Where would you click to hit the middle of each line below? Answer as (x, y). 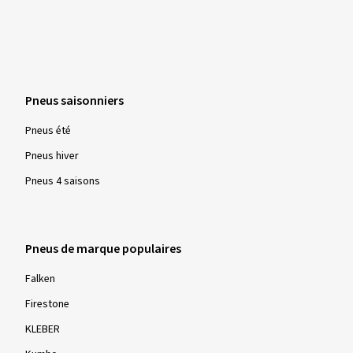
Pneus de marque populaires (103, 249)
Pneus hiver (52, 156)
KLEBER (43, 329)
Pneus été (48, 131)
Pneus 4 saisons (63, 181)
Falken (40, 279)
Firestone (47, 304)
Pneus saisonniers (74, 101)
